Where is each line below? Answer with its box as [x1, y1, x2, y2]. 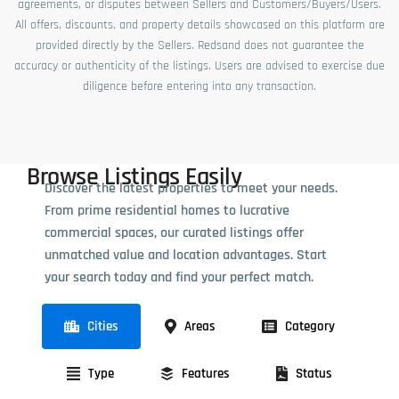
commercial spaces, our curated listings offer [45, 223, 304, 242]
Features [182, 364, 230, 382]
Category [284, 317, 335, 335]
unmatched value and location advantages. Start [45, 245, 327, 265]
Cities [87, 317, 119, 335]
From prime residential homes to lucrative [45, 200, 289, 220]
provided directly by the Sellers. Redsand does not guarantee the [35, 37, 364, 53]
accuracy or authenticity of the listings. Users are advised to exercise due [14, 57, 385, 74]
